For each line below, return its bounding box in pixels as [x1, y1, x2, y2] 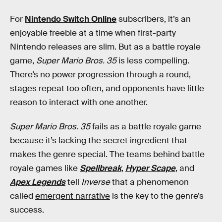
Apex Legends [10, 177, 65, 188]
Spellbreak [80, 163, 121, 174]
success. [10, 205, 44, 216]
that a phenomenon [110, 177, 189, 188]
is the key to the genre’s [110, 191, 204, 202]
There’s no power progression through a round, [10, 69, 191, 80]
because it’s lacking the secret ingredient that [10, 135, 187, 146]
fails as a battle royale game [90, 121, 201, 132]
